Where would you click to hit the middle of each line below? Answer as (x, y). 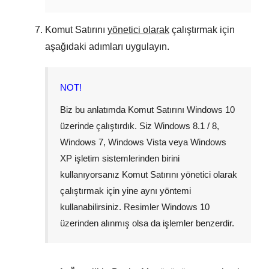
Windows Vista (137, 142)
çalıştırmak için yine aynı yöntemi (125, 191)
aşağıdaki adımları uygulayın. (107, 47)
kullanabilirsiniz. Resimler (111, 207)
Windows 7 (82, 142)
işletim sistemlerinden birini (126, 159)
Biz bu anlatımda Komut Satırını (123, 110)
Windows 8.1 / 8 (186, 126)
